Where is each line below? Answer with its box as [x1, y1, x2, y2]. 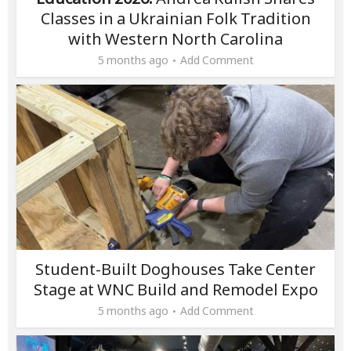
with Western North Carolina [68, 28, 283, 50]
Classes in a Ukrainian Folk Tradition [40, 8, 311, 30]
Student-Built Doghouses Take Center [35, 258, 316, 280]
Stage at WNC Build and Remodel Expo [33, 278, 318, 300]
